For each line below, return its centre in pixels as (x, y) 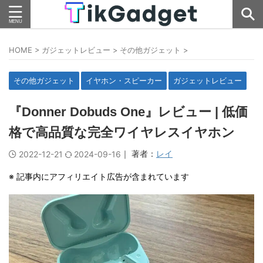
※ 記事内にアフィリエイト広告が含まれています (99, 176)
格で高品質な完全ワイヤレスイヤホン (122, 132)
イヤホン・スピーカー (124, 80)
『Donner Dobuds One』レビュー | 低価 (128, 112)
